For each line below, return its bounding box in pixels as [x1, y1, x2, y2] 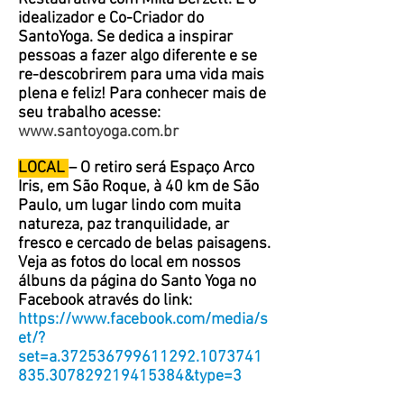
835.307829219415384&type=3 [18, 367, 242, 386]
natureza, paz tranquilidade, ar [18, 216, 229, 234]
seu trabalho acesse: [18, 104, 161, 123]
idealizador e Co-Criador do [18, 9, 204, 28]
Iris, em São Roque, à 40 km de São [18, 178, 259, 197]
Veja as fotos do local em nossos [18, 253, 241, 272]
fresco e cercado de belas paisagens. [18, 234, 271, 253]
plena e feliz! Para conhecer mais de [18, 85, 266, 104]
